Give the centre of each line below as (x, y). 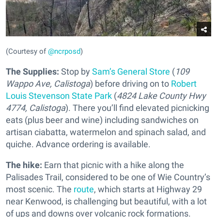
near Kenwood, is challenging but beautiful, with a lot (106, 201)
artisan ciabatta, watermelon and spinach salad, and (106, 132)
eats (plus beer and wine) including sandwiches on (102, 120)
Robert (184, 84)
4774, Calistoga (36, 108)
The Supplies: (32, 72)
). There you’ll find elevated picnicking (137, 108)
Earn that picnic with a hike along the (114, 165)
